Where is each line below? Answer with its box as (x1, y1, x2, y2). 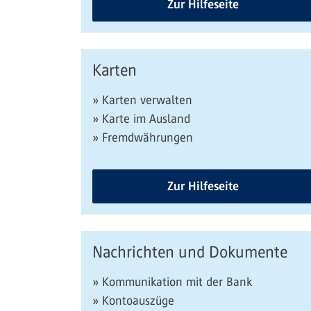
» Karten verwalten (92, 93, 192, 107)
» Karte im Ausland (92, 112, 190, 126)
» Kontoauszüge (92, 294, 174, 308)
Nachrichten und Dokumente (92, 243, 287, 261)
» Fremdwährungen (92, 131, 193, 144)
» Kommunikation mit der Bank (92, 275, 252, 289)
